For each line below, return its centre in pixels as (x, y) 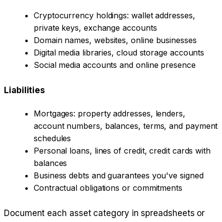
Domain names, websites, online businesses (115, 40)
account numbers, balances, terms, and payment (126, 126)
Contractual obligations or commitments (108, 188)
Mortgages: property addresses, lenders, (110, 114)
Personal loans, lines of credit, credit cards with (122, 151)
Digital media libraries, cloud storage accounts (119, 53)
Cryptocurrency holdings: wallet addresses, (114, 16)
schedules (53, 139)
